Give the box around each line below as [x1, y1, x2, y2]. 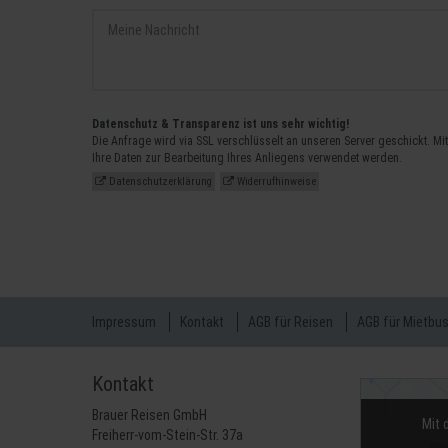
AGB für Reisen [248, 314, 333, 330]
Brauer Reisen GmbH [92, 407, 207, 423]
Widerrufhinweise [234, 175, 316, 188]
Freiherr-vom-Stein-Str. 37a [92, 427, 243, 443]
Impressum [92, 314, 156, 330]
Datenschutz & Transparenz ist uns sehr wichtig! [92, 117, 349, 131]
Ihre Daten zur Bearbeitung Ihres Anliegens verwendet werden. [92, 151, 402, 165]
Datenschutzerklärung [106, 175, 212, 188]
